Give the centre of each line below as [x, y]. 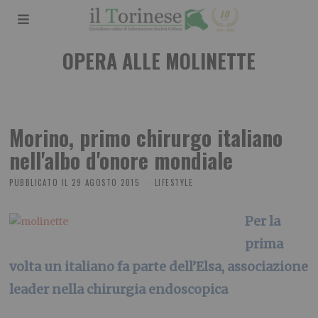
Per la [262, 221]
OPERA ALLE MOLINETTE [159, 61]
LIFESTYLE [174, 182]
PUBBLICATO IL [39, 182]
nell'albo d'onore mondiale [121, 160]
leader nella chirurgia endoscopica [119, 289]
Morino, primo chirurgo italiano [146, 137]
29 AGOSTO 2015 [106, 182]
